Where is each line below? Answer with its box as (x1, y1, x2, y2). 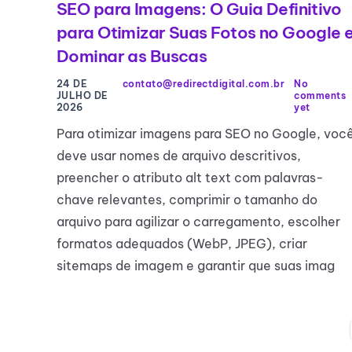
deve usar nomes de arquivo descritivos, (57, 148, 301, 164)
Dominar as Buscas (57, 46, 207, 68)
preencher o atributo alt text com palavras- (57, 170, 324, 186)
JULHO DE (57, 90, 108, 102)
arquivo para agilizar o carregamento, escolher (57, 214, 340, 230)
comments (294, 90, 346, 102)
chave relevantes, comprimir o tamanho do (57, 192, 317, 208)
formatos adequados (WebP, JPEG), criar (57, 236, 307, 252)
